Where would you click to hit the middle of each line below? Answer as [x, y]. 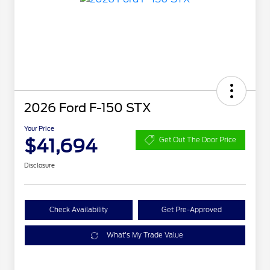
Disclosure [39, 165]
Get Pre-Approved [191, 210]
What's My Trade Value [145, 235]
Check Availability [78, 210]
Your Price [39, 129]
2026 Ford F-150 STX [88, 108]
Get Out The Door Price [198, 140]
